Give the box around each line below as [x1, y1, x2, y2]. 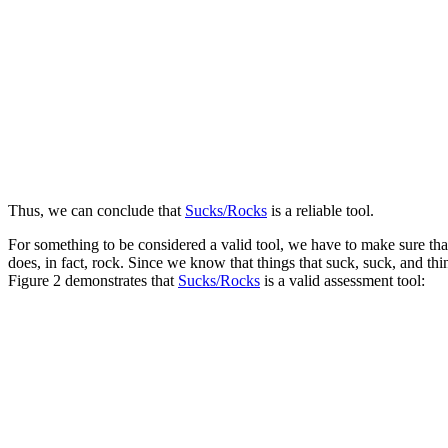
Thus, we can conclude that [8, 201, 185, 219]
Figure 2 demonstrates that [8, 271, 178, 289]
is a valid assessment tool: [260, 271, 425, 289]
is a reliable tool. [267, 201, 374, 219]
